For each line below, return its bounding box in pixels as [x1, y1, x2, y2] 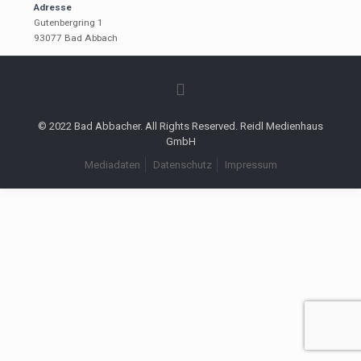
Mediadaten [84, 158, 140, 171]
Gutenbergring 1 [33, 16, 103, 28]
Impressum [224, 158, 277, 171]
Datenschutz [152, 158, 212, 171]
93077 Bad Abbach [33, 31, 118, 44]
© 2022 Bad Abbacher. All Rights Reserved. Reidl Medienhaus [38, 119, 323, 132]
